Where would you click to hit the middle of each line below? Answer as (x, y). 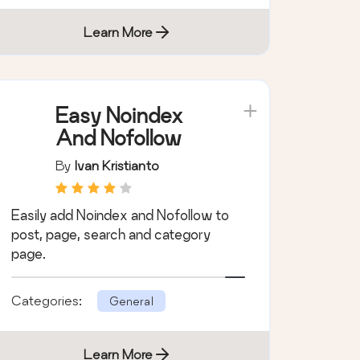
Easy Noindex (119, 115)
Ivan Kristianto (117, 165)
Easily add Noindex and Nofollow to (120, 215)
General (131, 301)
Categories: (48, 300)
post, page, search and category (110, 234)
